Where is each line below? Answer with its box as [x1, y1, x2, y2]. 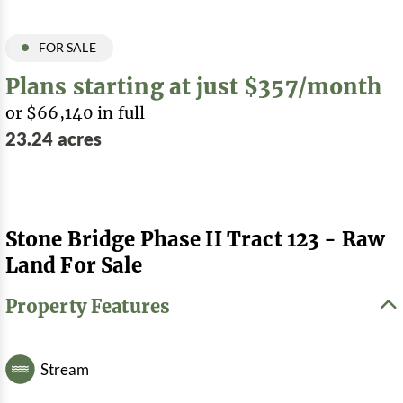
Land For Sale [4, 251, 143, 278]
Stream [40, 360, 90, 378]
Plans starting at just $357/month [4, 71, 382, 101]
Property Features [4, 294, 171, 318]
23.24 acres [4, 128, 103, 149]
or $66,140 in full [4, 101, 146, 123]
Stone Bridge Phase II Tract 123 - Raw [4, 225, 386, 252]
